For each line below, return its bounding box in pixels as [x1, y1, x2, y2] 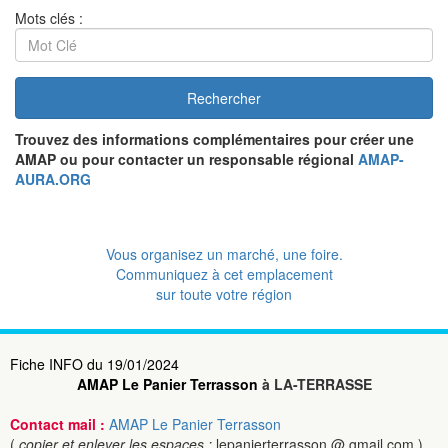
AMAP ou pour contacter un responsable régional [15, 149, 358, 169]
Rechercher [187, 88, 261, 108]
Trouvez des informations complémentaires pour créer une [15, 129, 414, 149]
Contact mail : [10, 414, 109, 434]
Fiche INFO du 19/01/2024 [10, 354, 179, 374]
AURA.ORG [15, 169, 91, 189]
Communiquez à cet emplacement [115, 264, 333, 284]
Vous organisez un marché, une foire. [105, 244, 343, 264]
